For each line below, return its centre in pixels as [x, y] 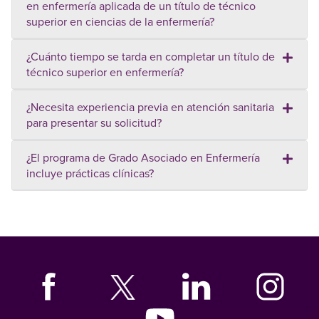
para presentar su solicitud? [94, 123]
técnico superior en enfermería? [105, 72]
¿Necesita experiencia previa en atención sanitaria [150, 107]
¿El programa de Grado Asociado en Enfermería [143, 158]
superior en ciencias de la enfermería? [120, 22]
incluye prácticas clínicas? [90, 173]
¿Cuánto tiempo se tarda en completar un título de [151, 57]
